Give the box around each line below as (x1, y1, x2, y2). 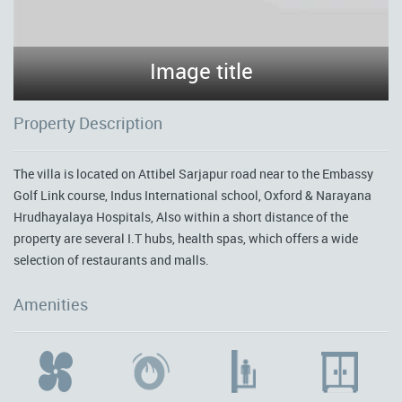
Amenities (13, 293, 88, 315)
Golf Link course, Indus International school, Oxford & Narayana (13, 187, 371, 204)
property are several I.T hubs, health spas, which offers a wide (13, 230, 358, 247)
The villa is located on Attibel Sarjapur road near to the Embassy (13, 165, 373, 182)
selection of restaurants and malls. (13, 251, 209, 268)
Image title (149, 57, 253, 85)
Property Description (13, 112, 162, 134)
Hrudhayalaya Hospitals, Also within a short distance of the (13, 208, 348, 225)
